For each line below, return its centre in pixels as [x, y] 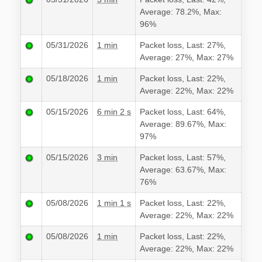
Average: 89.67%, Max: [183, 124]
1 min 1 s [114, 203]
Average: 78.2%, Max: [181, 12]
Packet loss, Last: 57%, [183, 158]
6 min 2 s [114, 112]
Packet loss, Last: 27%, [183, 45]
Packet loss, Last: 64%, [183, 112]
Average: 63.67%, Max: [183, 170]
